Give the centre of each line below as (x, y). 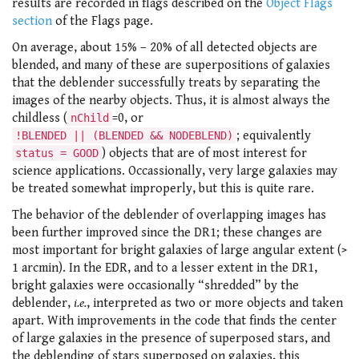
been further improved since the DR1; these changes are (167, 232)
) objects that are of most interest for (204, 153)
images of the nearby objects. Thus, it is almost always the (171, 100)
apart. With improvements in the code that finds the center (174, 321)
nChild (90, 117)
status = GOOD (57, 153)
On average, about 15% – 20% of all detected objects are (165, 47)
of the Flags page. (103, 21)
